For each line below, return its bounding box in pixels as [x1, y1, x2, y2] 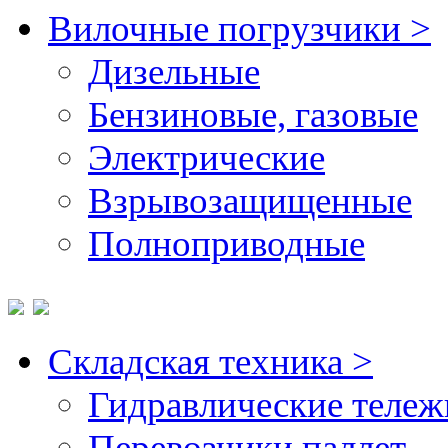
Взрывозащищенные [88, 179, 412, 221]
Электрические [88, 136, 325, 178]
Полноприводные [88, 222, 365, 264]
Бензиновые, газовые [88, 93, 418, 135]
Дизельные [88, 50, 260, 92]
